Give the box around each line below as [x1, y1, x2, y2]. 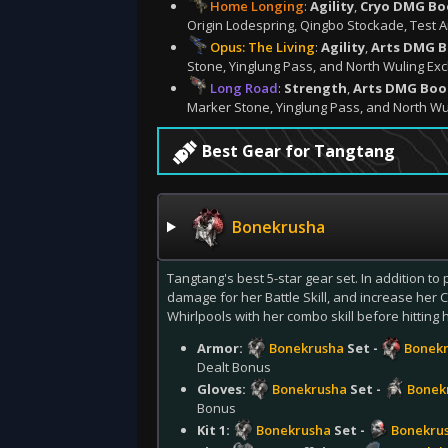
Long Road [210, 79, 278, 97]
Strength [284, 79, 347, 97]
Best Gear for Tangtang [202, 140, 396, 162]
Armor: [197, 339, 246, 357]
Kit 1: [197, 421, 233, 439]
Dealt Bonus [197, 358, 271, 376]
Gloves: [197, 380, 249, 398]
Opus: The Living [210, 38, 315, 56]
